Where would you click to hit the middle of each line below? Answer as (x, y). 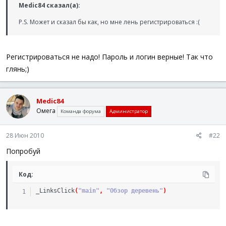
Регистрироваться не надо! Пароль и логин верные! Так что (109, 57)
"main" (89, 191)
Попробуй (23, 151)
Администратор (129, 111)
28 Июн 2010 (25, 135)
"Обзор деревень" (134, 191)
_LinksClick (55, 191)
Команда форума (81, 111)
